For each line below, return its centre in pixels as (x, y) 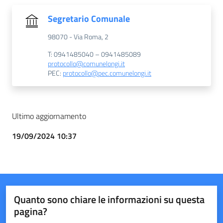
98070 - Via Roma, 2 (78, 37)
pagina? (31, 211)
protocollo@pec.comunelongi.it (107, 73)
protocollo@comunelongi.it (86, 63)
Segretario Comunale (89, 18)
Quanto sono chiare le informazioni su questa (109, 199)
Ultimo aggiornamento (49, 116)
